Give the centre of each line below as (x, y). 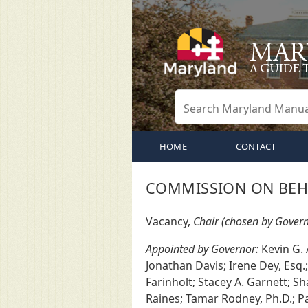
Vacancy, (169, 221)
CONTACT (256, 146)
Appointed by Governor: (202, 249)
